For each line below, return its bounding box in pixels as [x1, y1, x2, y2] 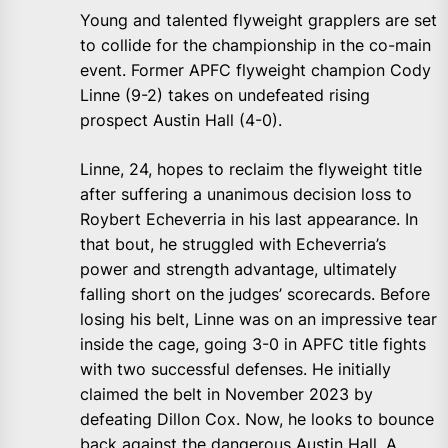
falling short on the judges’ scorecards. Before [80, 284, 430, 305]
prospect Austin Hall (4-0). [80, 110, 282, 131]
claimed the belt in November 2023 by [80, 384, 373, 405]
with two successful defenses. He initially [80, 359, 391, 380]
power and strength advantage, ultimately [80, 259, 397, 280]
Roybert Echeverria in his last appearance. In [80, 209, 418, 230]
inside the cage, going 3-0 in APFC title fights [80, 334, 426, 355]
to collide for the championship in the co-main [80, 35, 431, 56]
